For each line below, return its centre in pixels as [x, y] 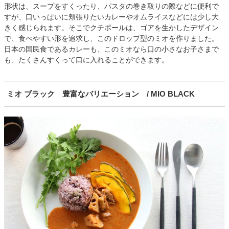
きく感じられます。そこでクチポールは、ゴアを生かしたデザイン [111, 28]
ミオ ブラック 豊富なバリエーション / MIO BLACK [101, 94]
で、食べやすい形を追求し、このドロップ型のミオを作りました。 [111, 39]
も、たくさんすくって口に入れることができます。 [86, 60]
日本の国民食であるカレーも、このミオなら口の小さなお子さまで [111, 49]
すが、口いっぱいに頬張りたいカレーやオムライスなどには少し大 [111, 17]
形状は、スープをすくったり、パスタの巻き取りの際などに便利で [111, 6]
